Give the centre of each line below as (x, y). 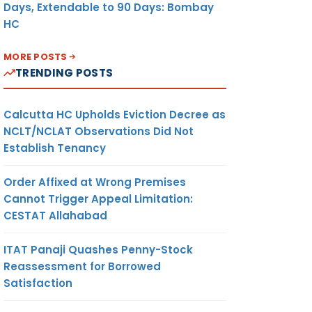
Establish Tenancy (55, 148)
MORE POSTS (36, 56)
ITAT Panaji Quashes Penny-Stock (98, 249)
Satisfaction (38, 283)
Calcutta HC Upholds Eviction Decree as (115, 114)
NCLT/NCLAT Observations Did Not (99, 131)
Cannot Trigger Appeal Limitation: (98, 198)
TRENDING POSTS (64, 72)
